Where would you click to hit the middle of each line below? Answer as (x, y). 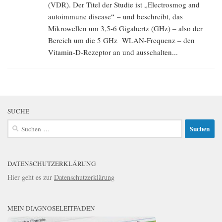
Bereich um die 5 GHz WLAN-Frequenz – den (121, 40)
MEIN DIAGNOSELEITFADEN (51, 208)
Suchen (17, 124)
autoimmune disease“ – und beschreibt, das (115, 17)
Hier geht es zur (31, 177)
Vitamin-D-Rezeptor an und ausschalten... (113, 52)
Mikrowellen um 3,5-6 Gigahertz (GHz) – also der (125, 28)
